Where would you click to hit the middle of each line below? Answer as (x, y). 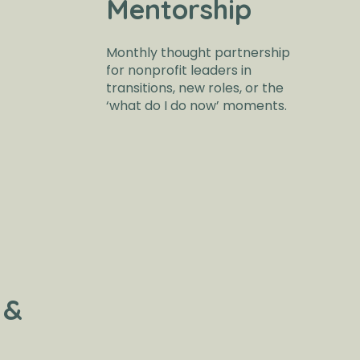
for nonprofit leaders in (179, 70)
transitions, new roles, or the (195, 88)
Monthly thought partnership (198, 52)
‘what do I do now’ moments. (197, 105)
